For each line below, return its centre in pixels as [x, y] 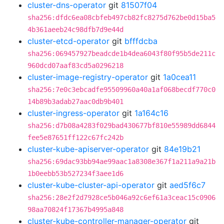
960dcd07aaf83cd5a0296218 [75, 65]
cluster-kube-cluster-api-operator [91, 185]
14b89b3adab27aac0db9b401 [75, 101]
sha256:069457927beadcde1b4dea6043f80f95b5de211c [121, 53]
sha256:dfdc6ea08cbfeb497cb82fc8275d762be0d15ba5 [121, 17]
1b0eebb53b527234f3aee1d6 [75, 173]
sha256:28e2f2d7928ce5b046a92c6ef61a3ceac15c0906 [121, 197]
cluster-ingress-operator [73, 113]
